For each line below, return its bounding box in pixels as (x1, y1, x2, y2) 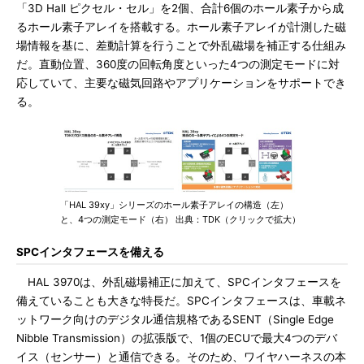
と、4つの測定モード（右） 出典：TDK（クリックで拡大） (60, 214, 301, 225)
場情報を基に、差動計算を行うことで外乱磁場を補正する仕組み (16, 39, 346, 52)
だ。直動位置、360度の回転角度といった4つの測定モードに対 (16, 58, 340, 71)
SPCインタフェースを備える (16, 245, 164, 258)
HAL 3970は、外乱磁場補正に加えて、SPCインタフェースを (16, 275, 341, 288)
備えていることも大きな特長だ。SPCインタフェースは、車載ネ (16, 294, 346, 307)
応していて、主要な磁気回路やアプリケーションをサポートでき (16, 76, 346, 89)
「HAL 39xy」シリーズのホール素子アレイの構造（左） (60, 199, 288, 210)
